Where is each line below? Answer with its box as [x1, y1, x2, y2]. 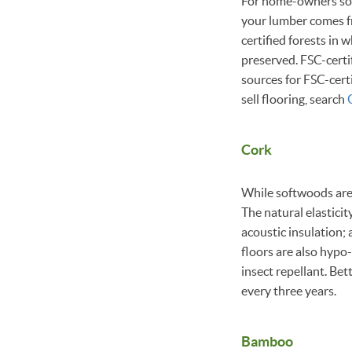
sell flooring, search [241, 91, 347, 106]
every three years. [241, 283, 336, 298]
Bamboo [241, 332, 293, 350]
